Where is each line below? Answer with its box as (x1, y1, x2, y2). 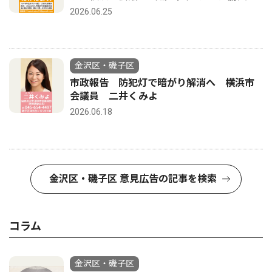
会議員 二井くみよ (70, 90, 158, 102)
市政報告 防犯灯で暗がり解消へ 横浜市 (70, 76, 254, 89)
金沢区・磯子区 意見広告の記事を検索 (49, 172, 217, 185)
